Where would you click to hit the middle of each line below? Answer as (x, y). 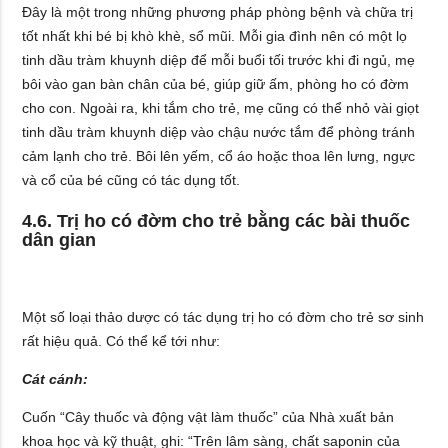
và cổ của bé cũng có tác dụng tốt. (131, 179)
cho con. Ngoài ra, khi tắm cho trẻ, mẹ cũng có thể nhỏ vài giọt (221, 107)
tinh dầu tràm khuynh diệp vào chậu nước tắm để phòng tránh (219, 131)
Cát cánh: (55, 378)
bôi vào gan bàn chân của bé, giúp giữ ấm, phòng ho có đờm (216, 83)
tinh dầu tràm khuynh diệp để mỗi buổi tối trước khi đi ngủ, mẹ (219, 59)
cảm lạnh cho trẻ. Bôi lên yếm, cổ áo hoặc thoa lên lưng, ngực (219, 155)
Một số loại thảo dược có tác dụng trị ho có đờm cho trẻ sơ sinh (223, 316)
